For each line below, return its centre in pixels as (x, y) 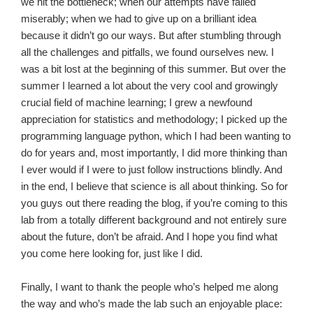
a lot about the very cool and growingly (191, 86)
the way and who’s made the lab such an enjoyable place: (152, 304)
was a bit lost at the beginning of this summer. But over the (153, 69)
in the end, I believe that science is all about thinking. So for (154, 187)
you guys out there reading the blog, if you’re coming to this (154, 203)
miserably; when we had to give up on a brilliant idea (139, 19)
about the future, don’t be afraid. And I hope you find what (149, 237)
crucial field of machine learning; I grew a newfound (137, 103)
